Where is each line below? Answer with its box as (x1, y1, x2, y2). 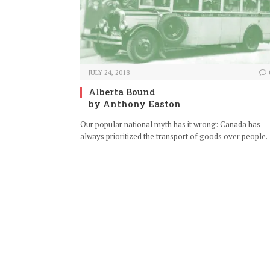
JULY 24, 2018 (89, 68, 130, 77)
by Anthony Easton (89, 98, 181, 110)
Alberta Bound (89, 86, 155, 98)
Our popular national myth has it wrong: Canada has (80, 119, 260, 130)
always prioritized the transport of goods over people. (80, 131, 268, 142)
